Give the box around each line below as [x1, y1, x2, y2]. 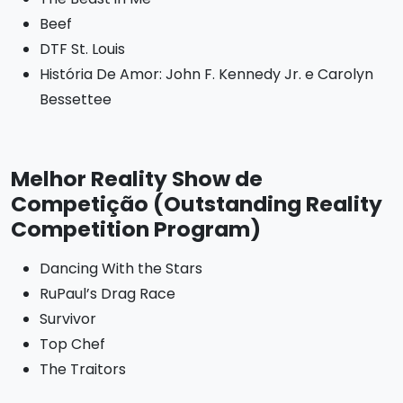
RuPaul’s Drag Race [40, 283, 175, 304]
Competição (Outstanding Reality [11, 189, 382, 219]
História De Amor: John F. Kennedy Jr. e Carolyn [40, 64, 373, 85]
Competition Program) [11, 214, 261, 244]
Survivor [40, 309, 96, 329]
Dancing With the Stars [40, 258, 202, 279]
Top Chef [40, 334, 105, 354]
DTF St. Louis [40, 39, 125, 59]
